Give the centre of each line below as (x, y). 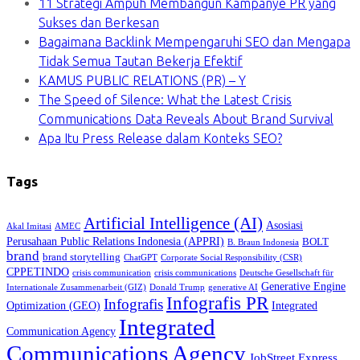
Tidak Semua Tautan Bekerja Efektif (141, 61)
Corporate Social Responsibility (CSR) (231, 258)
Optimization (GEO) (53, 306)
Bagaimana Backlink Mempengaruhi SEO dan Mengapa (194, 42)
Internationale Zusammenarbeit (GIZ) (76, 287)
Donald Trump (177, 288)
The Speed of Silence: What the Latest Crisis (165, 100)
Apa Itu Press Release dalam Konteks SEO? (160, 139)
